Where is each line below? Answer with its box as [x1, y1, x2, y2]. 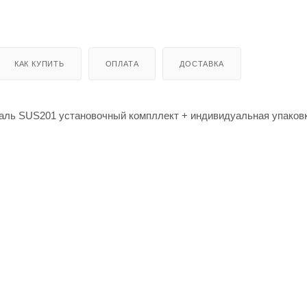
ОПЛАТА [105, 59, 139, 68]
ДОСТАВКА [180, 59, 224, 68]
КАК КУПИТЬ [14, 59, 64, 68]
